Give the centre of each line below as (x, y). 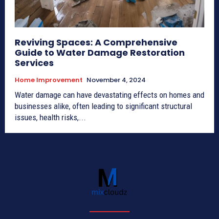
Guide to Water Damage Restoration (100, 52)
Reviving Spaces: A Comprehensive (96, 42)
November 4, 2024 (116, 80)
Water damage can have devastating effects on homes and (109, 95)
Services (34, 63)
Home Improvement (49, 80)
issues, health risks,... (50, 117)
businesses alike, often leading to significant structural (103, 106)
